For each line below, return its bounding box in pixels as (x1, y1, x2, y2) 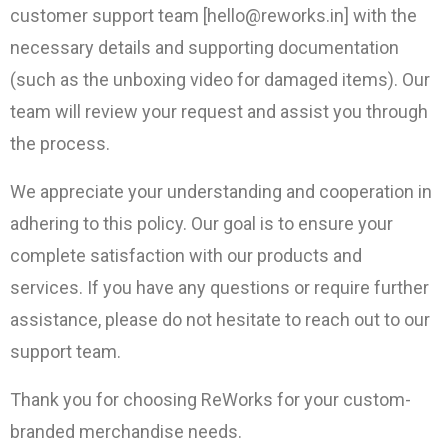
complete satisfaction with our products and (10, 245, 362, 266)
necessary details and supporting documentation (10, 37, 399, 58)
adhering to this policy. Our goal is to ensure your (10, 213, 393, 234)
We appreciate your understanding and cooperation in (10, 181, 432, 202)
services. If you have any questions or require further (10, 277, 429, 298)
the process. (10, 133, 110, 154)
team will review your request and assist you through (10, 101, 428, 122)
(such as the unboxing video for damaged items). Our (10, 69, 430, 90)
